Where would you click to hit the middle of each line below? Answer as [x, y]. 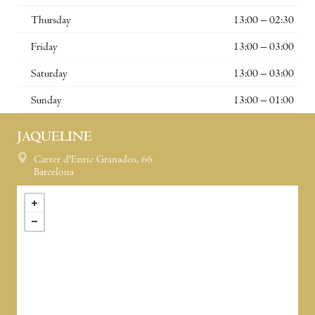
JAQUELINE [54, 138]
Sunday [46, 101]
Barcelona [54, 173]
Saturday [49, 74]
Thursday [51, 21]
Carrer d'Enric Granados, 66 [92, 160]
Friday [44, 47]
